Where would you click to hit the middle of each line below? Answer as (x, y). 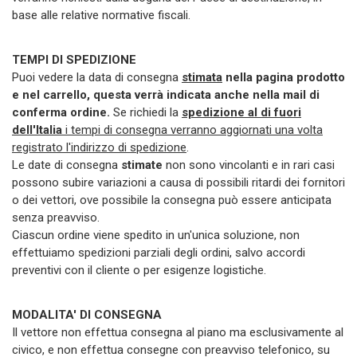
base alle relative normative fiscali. (101, 15)
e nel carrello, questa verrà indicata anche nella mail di (166, 94)
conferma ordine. (61, 112)
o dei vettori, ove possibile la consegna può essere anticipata (172, 200)
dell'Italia (37, 129)
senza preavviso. (56, 217)
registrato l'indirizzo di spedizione (99, 147)
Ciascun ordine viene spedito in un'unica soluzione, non (156, 235)
